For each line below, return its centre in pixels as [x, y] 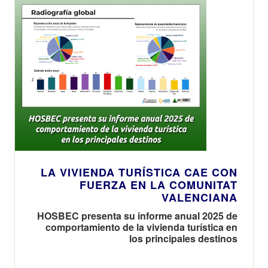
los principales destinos [183, 238]
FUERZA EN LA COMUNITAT [159, 185]
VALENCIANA [200, 197]
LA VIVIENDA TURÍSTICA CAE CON [139, 172]
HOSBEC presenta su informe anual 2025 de [137, 215]
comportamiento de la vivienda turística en [141, 227]
